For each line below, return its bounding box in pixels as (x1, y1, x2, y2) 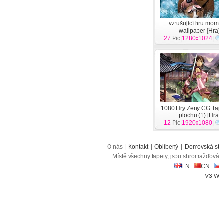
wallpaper (179, 27, 206, 34)
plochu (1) (179, 112, 206, 119)
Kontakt (128, 143, 149, 150)
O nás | (107, 143, 128, 150)
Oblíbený (154, 143, 179, 150)
